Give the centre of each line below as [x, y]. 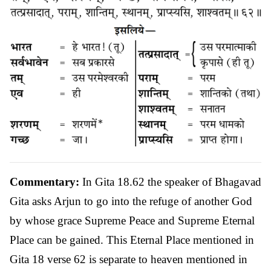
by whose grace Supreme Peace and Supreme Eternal [132, 220]
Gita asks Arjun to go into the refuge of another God [131, 201]
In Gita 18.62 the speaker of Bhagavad [170, 181]
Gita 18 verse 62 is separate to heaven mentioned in [129, 259]
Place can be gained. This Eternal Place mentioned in [132, 240]
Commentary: [44, 181]
